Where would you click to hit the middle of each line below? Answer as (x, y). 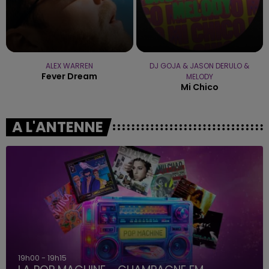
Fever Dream (70, 76)
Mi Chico (199, 87)
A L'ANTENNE (58, 127)
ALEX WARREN (70, 65)
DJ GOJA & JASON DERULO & (200, 65)
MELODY (199, 76)
